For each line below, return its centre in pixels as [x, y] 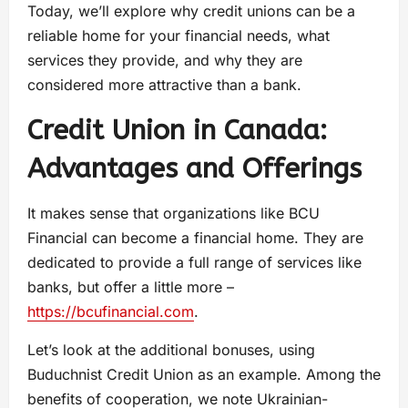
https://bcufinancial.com [111, 311]
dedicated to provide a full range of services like [194, 262]
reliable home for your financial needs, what [178, 35]
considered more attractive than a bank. [164, 84]
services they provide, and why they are [165, 60]
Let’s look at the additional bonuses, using [171, 349]
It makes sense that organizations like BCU [173, 213]
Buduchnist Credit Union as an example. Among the [204, 374]
